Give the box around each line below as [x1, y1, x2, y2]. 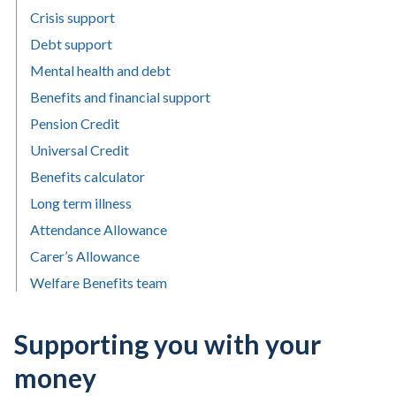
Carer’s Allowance [30, 247, 140, 264]
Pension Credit [30, 115, 119, 132]
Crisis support [30, 9, 115, 26]
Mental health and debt [30, 62, 171, 79]
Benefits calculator [30, 168, 145, 185]
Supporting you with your [14, 328, 321, 360]
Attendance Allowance [30, 221, 167, 238]
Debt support [30, 35, 112, 52]
